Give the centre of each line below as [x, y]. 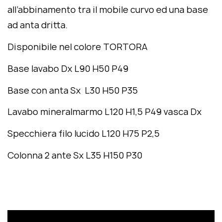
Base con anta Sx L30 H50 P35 [73, 90]
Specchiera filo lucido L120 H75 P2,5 [83, 134]
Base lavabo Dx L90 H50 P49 [68, 68]
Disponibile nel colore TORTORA [78, 47]
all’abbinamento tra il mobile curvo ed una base [108, 10]
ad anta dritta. [38, 25]
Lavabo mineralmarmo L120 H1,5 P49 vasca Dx [105, 112]
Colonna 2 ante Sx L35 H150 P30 [75, 155]
